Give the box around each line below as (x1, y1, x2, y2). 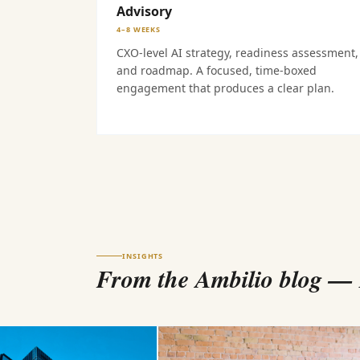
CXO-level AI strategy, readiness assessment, (117, 45, 358, 60)
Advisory (117, 2, 172, 20)
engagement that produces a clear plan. (117, 80, 334, 96)
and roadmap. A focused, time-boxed (117, 63, 317, 78)
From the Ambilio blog (96, 262, 322, 296)
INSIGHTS (122, 251, 164, 261)
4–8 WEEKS (117, 24, 162, 35)
